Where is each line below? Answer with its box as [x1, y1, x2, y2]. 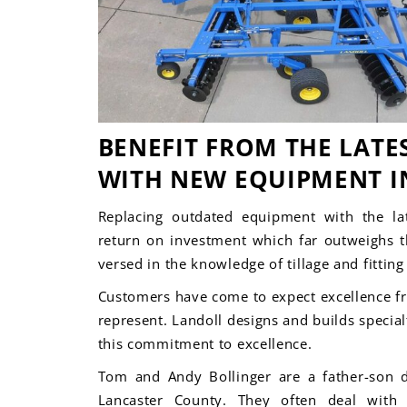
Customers [97, 287, 175, 305]
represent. [97, 311, 173, 329]
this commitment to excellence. [97, 334, 313, 352]
